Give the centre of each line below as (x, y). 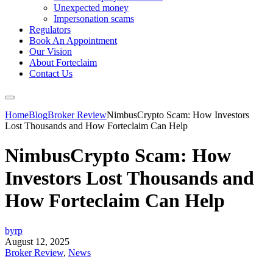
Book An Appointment (73, 41)
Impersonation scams (94, 19)
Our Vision (51, 51)
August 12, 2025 (37, 241)
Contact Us (51, 73)
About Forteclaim (63, 62)
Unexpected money (91, 8)
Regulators (50, 30)
